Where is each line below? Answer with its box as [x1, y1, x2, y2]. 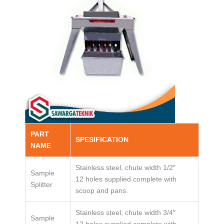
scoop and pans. [75, 186, 128, 194]
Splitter [30, 180, 52, 188]
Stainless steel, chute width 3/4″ [75, 208, 175, 216]
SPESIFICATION [75, 135, 128, 143]
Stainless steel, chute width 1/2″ [75, 163, 175, 171]
